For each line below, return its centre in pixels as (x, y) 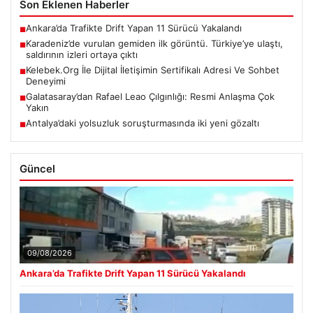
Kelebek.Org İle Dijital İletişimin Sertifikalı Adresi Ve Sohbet (153, 70)
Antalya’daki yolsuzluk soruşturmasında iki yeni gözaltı (143, 123)
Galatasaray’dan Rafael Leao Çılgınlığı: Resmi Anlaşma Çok (150, 96)
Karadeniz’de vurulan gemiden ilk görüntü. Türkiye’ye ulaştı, (154, 43)
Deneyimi (46, 81)
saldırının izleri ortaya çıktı (82, 54)
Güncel (37, 168)
